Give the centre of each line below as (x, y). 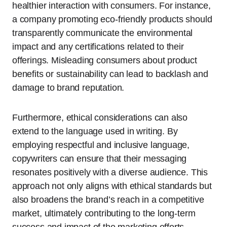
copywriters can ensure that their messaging (100, 159)
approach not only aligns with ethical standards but (112, 186)
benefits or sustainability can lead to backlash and (110, 74)
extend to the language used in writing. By (95, 131)
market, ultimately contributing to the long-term (104, 214)
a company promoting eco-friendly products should (112, 20)
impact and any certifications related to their (98, 47)
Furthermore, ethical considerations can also (100, 118)
